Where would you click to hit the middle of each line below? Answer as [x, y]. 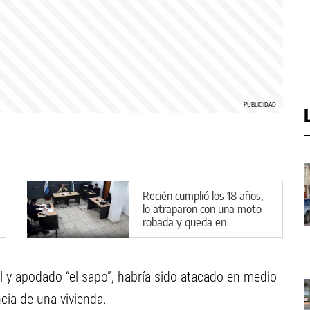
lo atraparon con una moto [202, 209]
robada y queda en [184, 222]
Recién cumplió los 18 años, [203, 195]
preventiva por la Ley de [197, 235]
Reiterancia [168, 248]
